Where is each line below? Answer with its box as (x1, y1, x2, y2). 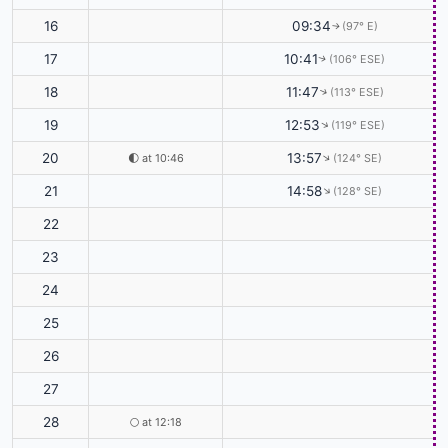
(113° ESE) (329, 84, 384, 99)
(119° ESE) (330, 117, 385, 132)
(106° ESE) (329, 51, 385, 66)
